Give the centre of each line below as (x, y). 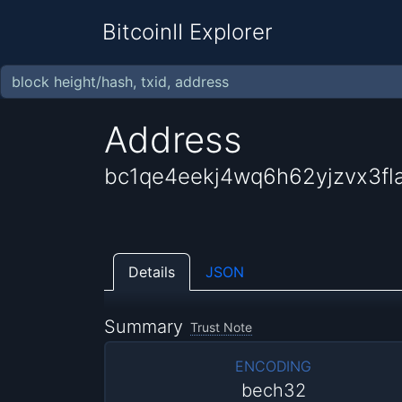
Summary (144, 327)
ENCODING (274, 367)
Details (152, 271)
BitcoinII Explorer (188, 32)
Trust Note (221, 328)
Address (174, 139)
